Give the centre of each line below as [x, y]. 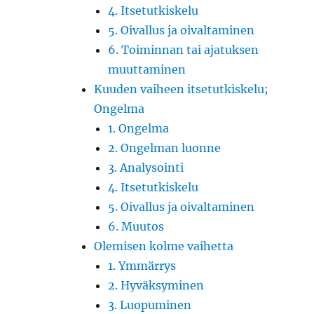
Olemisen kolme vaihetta [164, 246]
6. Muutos [136, 226]
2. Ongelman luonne [165, 148]
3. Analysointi [146, 167]
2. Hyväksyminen [156, 285]
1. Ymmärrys [142, 265]
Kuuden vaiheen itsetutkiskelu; [182, 89]
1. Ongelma [139, 128]
